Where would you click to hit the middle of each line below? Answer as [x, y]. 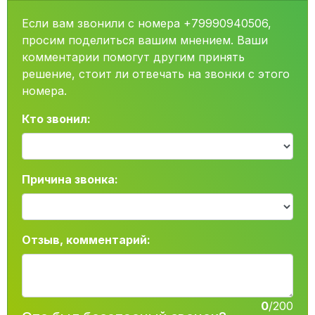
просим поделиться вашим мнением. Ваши [145, 40]
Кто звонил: [56, 119]
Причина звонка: [70, 179]
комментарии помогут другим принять [133, 57]
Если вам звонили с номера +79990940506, [147, 23]
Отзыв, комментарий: [86, 240]
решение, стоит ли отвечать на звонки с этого [156, 74]
